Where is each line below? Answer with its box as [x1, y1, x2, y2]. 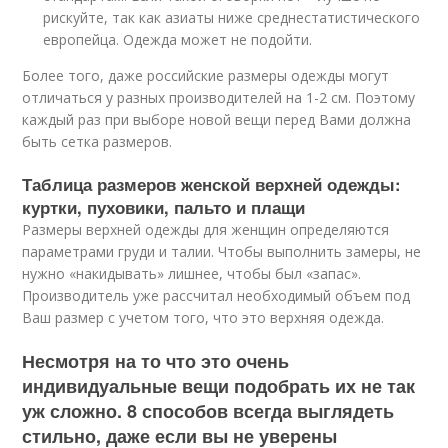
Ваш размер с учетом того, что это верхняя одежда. [22, 308, 385, 327]
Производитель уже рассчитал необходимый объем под [22, 286, 411, 305]
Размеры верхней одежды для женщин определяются [22, 220, 390, 239]
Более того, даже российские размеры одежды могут [22, 66, 390, 85]
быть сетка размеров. [22, 132, 173, 151]
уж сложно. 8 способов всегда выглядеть [22, 398, 395, 424]
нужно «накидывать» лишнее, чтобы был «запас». [22, 264, 362, 283]
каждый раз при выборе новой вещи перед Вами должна [22, 110, 412, 129]
